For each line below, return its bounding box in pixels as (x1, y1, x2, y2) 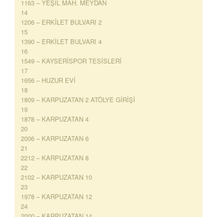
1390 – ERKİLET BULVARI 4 (21, 37, 102, 46)
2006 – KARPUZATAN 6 (21, 134, 89, 143)
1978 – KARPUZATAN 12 (21, 192, 92, 201)
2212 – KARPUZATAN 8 (21, 153, 89, 162)
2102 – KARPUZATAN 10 (21, 172, 92, 182)
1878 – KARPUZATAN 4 (21, 114, 89, 124)
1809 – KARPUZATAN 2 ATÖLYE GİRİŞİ (21, 95, 135, 104)
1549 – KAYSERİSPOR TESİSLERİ (21, 56, 122, 65)
